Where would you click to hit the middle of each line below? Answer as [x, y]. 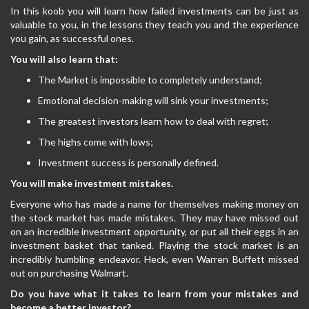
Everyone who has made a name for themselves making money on [154, 204]
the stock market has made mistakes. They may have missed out [154, 218]
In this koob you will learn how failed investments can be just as [154, 11]
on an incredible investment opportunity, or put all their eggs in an [154, 231]
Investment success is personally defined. [128, 162]
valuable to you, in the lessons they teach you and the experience [154, 24]
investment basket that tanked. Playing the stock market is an [154, 245]
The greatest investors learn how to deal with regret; [153, 121]
